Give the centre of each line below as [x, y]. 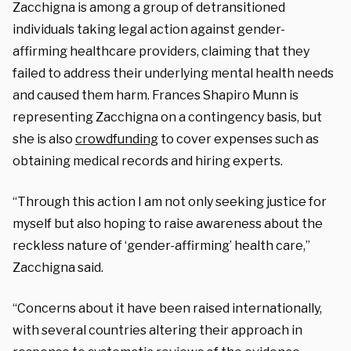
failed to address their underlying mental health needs [173, 73]
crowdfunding [117, 139]
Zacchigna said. [58, 267]
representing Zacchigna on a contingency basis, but [167, 117]
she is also [44, 139]
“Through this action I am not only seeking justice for [170, 201]
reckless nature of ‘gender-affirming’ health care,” [161, 245]
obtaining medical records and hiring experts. [149, 161]
